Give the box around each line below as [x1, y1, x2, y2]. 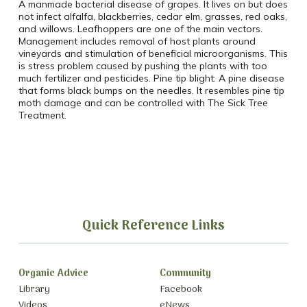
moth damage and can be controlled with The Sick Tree [18, 97, 268, 110]
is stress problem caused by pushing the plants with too [18, 60, 267, 73]
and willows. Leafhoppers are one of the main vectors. [18, 23, 262, 36]
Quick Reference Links [82, 215, 225, 238]
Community [159, 266, 211, 282]
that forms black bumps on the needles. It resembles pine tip [18, 84, 284, 97]
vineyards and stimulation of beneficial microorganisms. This [18, 47, 288, 60]
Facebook [159, 281, 202, 297]
